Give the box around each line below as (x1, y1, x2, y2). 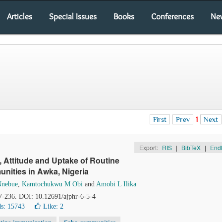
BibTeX (181, 143, 201, 152)
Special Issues (49, 11, 97, 21)
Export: (139, 143, 160, 152)
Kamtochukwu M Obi (22, 180, 83, 188)
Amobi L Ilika (96, 180, 136, 188)
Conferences (151, 11, 194, 21)
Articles (7, 11, 32, 21)
